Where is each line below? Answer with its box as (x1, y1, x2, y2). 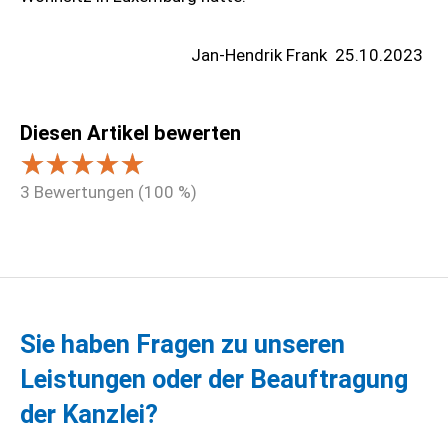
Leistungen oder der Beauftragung (20, 363, 408, 394)
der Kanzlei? (20, 398, 158, 429)
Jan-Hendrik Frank (191, 45, 331, 65)
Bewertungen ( (30, 182, 144, 202)
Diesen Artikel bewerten (20, 121, 241, 145)
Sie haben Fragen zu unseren (20, 328, 345, 359)
